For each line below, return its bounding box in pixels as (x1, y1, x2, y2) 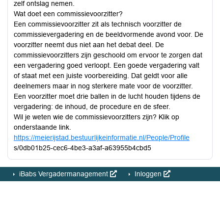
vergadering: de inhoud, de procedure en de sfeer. (14, 103, 170, 110)
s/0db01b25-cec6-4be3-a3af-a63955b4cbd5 (14, 144, 151, 152)
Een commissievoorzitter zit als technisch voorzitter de (14, 20, 182, 28)
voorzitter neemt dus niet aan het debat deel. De (14, 41, 164, 49)
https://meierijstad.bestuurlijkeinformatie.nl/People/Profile (14, 134, 190, 141)
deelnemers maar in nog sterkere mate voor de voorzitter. (14, 82, 193, 90)
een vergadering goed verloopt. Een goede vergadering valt (14, 61, 199, 69)
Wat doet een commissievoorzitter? (14, 10, 123, 18)
